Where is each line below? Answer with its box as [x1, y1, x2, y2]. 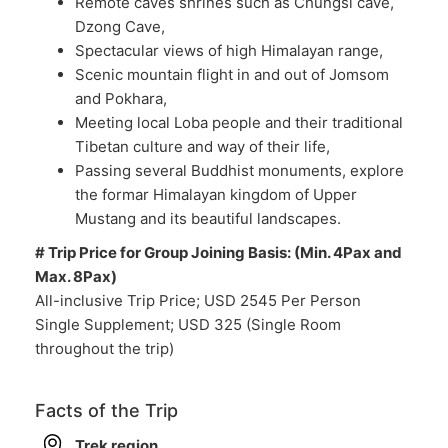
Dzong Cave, [75, 17, 169, 36]
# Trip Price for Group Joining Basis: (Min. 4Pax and [35, 243, 402, 262]
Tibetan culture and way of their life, [75, 137, 330, 156]
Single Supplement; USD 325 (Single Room [35, 315, 341, 334]
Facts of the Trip [35, 400, 178, 421]
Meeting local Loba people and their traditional [75, 113, 403, 132]
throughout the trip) [35, 339, 174, 358]
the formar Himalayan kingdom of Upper [75, 185, 357, 204]
